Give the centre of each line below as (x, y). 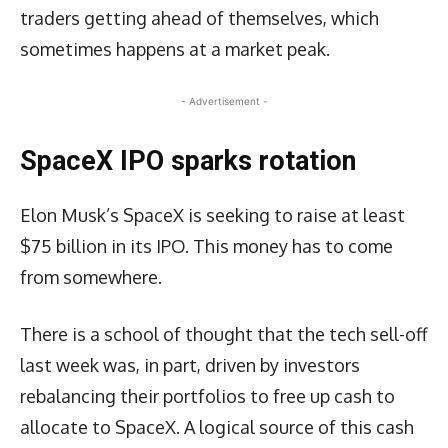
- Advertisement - (224, 100)
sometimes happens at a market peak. (175, 48)
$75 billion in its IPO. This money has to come (206, 245)
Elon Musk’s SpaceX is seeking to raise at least (212, 214)
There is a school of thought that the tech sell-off (224, 333)
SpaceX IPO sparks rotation (191, 160)
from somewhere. (93, 276)
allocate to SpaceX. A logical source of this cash (217, 426)
